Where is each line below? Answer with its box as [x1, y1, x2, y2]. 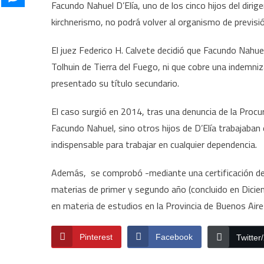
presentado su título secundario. [51, 76, 179, 90]
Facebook [156, 232, 193, 242]
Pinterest [80, 232, 113, 242]
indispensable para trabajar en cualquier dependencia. [51, 137, 257, 151]
